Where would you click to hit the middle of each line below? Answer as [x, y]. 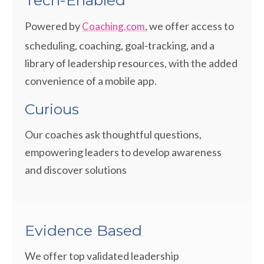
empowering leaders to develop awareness [123, 152]
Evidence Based [83, 230]
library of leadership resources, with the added [131, 63]
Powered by [53, 26]
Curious [52, 109]
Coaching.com [113, 26]
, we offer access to [189, 26]
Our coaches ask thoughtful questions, [113, 134]
